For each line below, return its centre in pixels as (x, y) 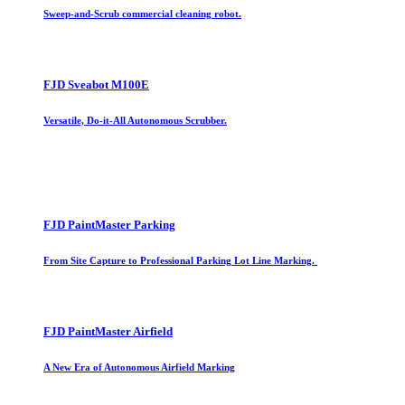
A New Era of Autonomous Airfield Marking (139, 367)
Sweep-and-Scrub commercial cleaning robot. (142, 14)
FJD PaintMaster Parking (109, 225)
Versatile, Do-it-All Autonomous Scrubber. (135, 121)
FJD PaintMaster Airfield (108, 332)
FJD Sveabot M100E (96, 85)
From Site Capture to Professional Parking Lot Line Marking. (180, 261)
